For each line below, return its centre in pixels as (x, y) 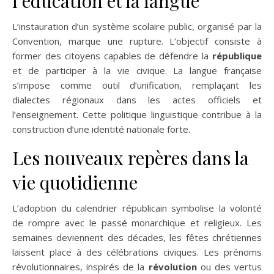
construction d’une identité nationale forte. (101, 129)
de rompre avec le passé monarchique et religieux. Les (137, 223)
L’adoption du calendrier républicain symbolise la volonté (137, 208)
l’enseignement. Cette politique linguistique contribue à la (137, 114)
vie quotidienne (75, 182)
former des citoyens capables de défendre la (112, 56)
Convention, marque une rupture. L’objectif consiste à (137, 41)
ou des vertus (229, 267)
